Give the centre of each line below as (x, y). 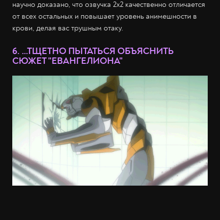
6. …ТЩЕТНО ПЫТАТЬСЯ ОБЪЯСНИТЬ (93, 51)
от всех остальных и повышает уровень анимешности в (105, 16)
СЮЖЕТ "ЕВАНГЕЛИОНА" (68, 61)
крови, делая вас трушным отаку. (68, 28)
